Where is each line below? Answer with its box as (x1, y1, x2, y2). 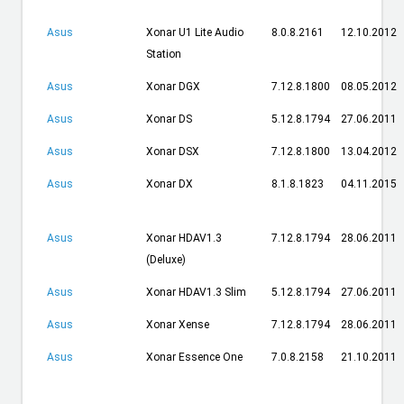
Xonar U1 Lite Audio (145, 26, 243, 40)
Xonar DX (145, 178, 193, 191)
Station (145, 48, 181, 61)
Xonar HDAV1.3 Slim (145, 286, 246, 299)
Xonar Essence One (145, 351, 243, 364)
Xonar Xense (145, 318, 209, 332)
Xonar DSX (145, 145, 199, 159)
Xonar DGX (145, 80, 200, 94)
